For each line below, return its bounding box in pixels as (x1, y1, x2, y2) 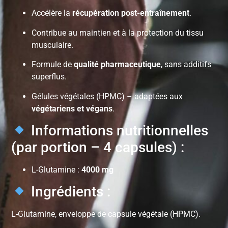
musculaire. (32, 40, 74, 50)
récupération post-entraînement (72, 8, 190, 18)
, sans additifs (161, 60, 212, 70)
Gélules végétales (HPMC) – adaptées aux (32, 91, 183, 101)
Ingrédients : (27, 183, 111, 201)
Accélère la (32, 8, 73, 18)
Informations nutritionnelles (27, 122, 209, 139)
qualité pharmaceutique (74, 60, 161, 70)
